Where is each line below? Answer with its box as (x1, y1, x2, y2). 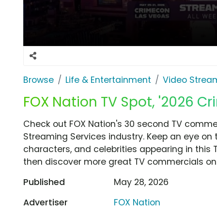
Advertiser (23, 196, 68, 208)
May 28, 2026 (114, 176, 169, 188)
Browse (23, 74, 54, 86)
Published (23, 176, 65, 188)
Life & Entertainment (65, 74, 151, 86)
